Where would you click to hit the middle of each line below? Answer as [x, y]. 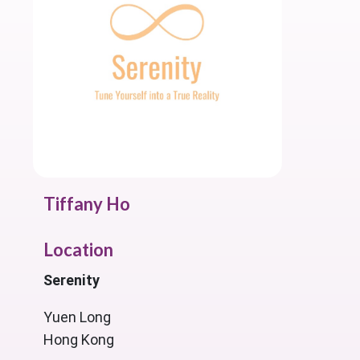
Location [78, 250]
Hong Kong [79, 340]
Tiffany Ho [87, 204]
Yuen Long [77, 317]
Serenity [72, 280]
